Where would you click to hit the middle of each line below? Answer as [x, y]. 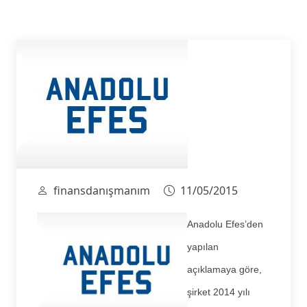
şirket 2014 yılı [219, 292]
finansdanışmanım [102, 190]
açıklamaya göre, [224, 269]
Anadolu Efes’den [225, 224]
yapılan [203, 246]
